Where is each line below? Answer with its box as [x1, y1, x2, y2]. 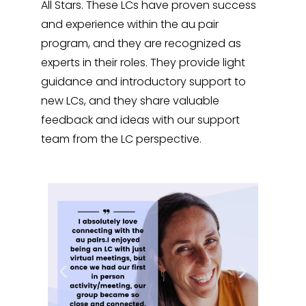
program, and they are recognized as [41, 36, 241, 52]
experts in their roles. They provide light [41, 55, 245, 71]
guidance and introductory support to [41, 74, 246, 90]
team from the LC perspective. [41, 131, 201, 148]
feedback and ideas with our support [41, 112, 240, 128]
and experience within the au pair [41, 16, 219, 33]
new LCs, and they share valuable [41, 93, 219, 109]
